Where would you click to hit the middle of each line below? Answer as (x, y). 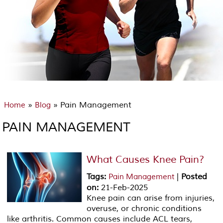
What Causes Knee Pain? (146, 159)
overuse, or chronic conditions (144, 208)
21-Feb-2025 (123, 187)
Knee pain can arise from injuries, (151, 198)
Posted (194, 176)
